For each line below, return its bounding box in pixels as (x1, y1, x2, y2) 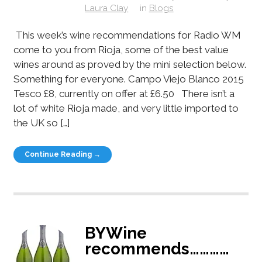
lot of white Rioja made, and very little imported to (13, 102, 239, 114)
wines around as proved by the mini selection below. (13, 58, 246, 70)
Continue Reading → (25, 150, 101, 158)
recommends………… (85, 239, 230, 258)
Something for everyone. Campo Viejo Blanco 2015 (13, 73, 244, 85)
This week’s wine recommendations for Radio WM (13, 29, 241, 41)
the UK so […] (13, 117, 70, 129)
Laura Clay (85, 3, 129, 14)
